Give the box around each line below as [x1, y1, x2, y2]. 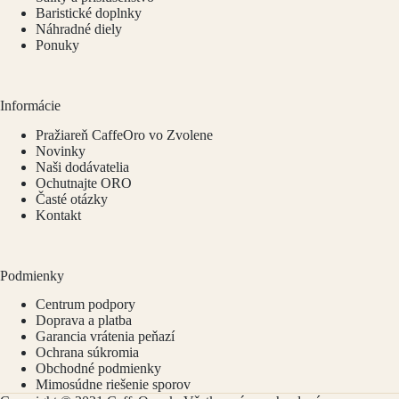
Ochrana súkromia [36, 345, 139, 361]
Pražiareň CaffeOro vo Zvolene [36, 126, 213, 142]
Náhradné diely [36, 20, 122, 37]
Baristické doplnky [36, 4, 142, 20]
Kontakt [36, 207, 81, 223]
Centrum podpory [36, 297, 135, 313]
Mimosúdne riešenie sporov [36, 377, 191, 393]
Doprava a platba [36, 313, 132, 329]
